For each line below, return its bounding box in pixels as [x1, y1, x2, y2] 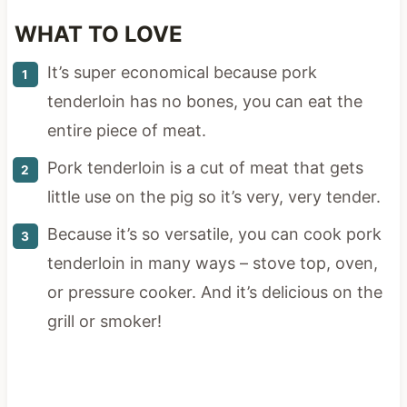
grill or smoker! [46, 311, 162, 331]
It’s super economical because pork [46, 62, 317, 82]
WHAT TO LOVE [14, 20, 183, 47]
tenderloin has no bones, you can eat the [46, 91, 362, 111]
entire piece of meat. [46, 120, 206, 140]
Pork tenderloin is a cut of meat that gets [46, 157, 363, 177]
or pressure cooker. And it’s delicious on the [46, 282, 382, 302]
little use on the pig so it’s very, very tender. [46, 186, 381, 206]
